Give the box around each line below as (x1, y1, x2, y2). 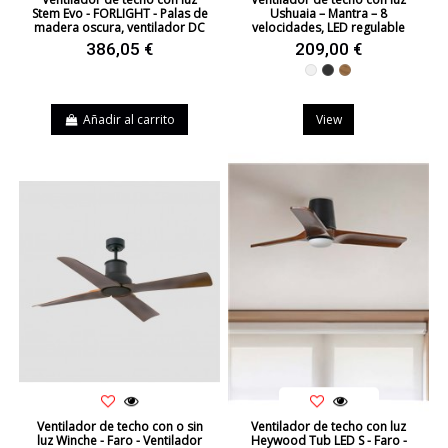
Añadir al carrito (82, 110, 175, 128)
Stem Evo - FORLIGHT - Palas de (31, 4, 208, 22)
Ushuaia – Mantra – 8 (270, 4, 387, 22)
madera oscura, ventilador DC (34, 18, 205, 36)
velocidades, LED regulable (252, 18, 405, 36)
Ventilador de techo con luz (251, 418, 406, 436)
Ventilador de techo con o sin (36, 418, 203, 436)
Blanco (309, 65, 349, 83)
